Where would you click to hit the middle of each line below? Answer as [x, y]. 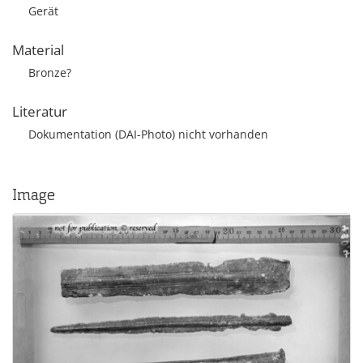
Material [38, 50]
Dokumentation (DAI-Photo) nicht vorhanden [148, 134]
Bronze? [50, 73]
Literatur [40, 111]
